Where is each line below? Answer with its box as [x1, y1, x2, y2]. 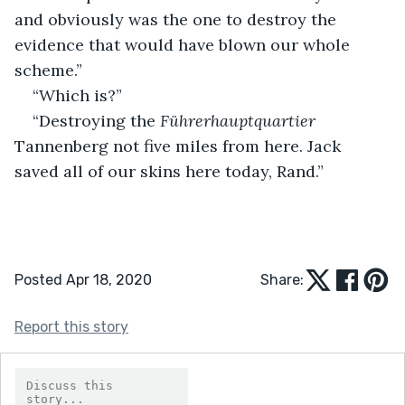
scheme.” [14, 59, 82, 80]
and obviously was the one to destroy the [14, 8, 341, 30]
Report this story [14, 317, 128, 335]
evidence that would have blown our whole [14, 33, 354, 55]
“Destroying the [33, 109, 160, 131]
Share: [260, 270, 304, 288]
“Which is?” [33, 84, 122, 106]
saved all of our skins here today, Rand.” [14, 160, 324, 182]
